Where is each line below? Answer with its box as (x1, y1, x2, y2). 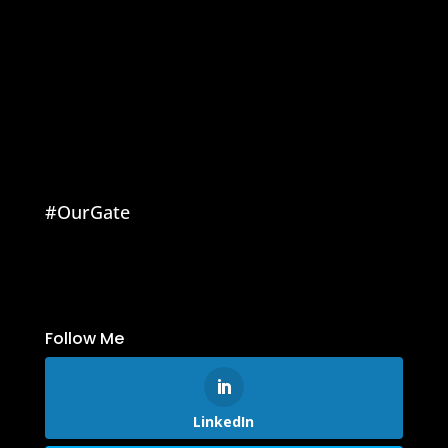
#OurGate (44, 200, 130, 224)
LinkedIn (193, 412, 255, 431)
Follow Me (44, 327, 124, 350)
